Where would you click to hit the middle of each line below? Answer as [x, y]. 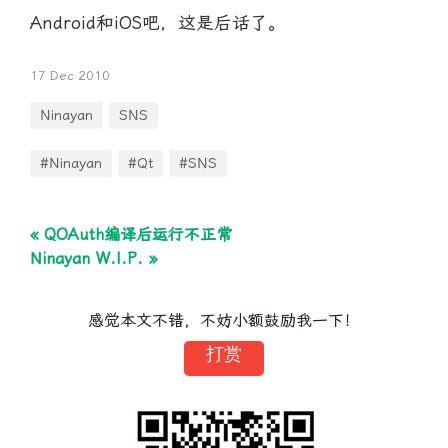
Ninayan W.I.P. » [93, 258]
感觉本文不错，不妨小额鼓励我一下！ [224, 320]
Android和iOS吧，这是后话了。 [158, 23]
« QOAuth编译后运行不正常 [131, 234]
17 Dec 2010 [70, 75]
